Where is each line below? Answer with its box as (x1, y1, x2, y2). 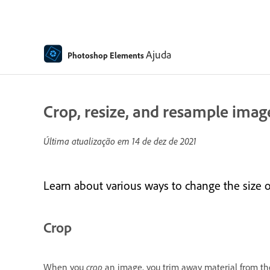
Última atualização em (43, 135, 132, 147)
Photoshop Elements (67, 49, 144, 60)
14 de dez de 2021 (132, 135, 196, 147)
